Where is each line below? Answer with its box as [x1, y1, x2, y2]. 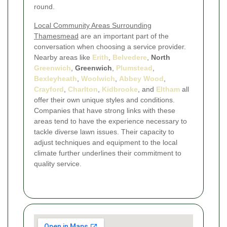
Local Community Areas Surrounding [34, 21, 152, 29]
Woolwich [81, 74, 115, 83]
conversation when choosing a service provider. [34, 42, 186, 51]
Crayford [34, 85, 64, 93]
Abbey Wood [119, 74, 164, 83]
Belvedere [112, 53, 147, 61]
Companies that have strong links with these [34, 106, 175, 115]
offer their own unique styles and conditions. [34, 95, 175, 104]
